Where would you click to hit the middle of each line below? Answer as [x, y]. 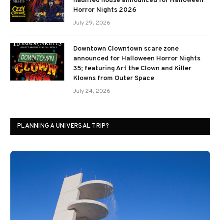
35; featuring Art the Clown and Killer [132, 68]
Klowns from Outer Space [114, 78]
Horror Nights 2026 [105, 10]
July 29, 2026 [92, 23]
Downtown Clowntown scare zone [126, 49]
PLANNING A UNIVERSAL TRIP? [63, 126]
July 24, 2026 [92, 91]
